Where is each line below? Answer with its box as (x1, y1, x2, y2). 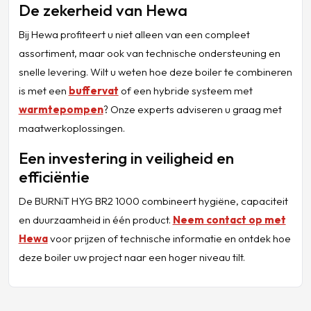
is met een (18, 83, 69, 97)
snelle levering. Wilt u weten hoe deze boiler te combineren (18, 65, 292, 78)
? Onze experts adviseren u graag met (103, 102, 282, 116)
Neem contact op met (172, 212, 286, 226)
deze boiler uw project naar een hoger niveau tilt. (18, 250, 245, 264)
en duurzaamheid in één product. (18, 212, 173, 226)
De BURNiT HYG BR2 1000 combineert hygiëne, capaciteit (18, 194, 288, 208)
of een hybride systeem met (118, 83, 253, 97)
